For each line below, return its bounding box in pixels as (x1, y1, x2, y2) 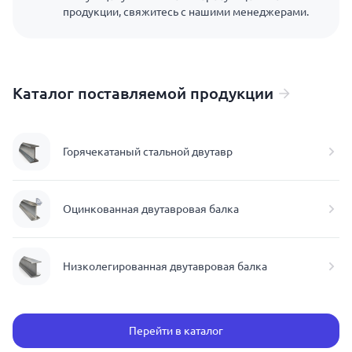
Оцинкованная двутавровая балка (63, 203, 239, 215)
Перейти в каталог (129, 324, 223, 337)
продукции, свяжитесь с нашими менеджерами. (63, 5, 309, 18)
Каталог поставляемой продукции (13, 84, 273, 102)
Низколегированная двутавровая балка (63, 260, 267, 273)
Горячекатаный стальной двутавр (63, 145, 233, 158)
